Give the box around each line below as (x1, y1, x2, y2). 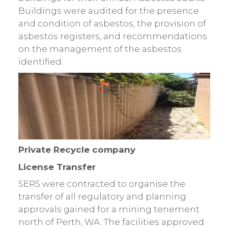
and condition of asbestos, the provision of (18, 18, 206, 29)
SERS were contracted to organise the (18, 179, 185, 189)
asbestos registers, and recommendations (18, 31, 207, 42)
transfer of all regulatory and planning (18, 191, 186, 202)
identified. (18, 56, 63, 67)
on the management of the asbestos (18, 44, 182, 54)
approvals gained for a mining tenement (18, 204, 199, 215)
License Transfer (18, 161, 96, 172)
